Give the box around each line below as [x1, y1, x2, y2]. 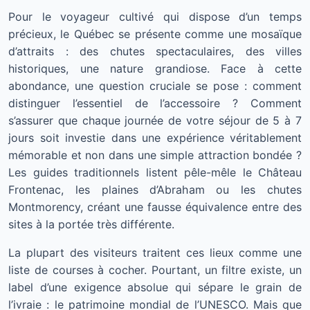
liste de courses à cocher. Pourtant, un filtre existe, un [8, 263, 302, 277]
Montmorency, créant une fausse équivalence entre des [8, 200, 302, 214]
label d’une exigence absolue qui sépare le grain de [8, 280, 302, 294]
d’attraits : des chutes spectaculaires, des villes [8, 44, 302, 58]
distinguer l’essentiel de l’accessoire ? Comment [8, 96, 302, 110]
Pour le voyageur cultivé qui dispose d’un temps [8, 10, 302, 24]
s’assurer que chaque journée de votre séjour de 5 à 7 [8, 113, 302, 127]
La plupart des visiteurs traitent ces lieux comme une [8, 246, 302, 259]
